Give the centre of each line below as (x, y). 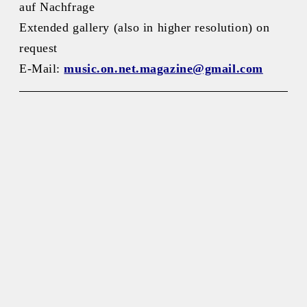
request (38, 48)
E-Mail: (42, 68)
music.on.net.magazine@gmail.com (163, 68)
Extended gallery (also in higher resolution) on (145, 27)
